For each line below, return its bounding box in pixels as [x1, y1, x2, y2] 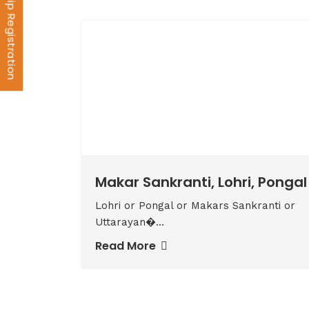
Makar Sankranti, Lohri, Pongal [95, 172, 307, 192]
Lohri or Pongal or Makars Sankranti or [95, 199, 295, 212]
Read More [95, 238, 159, 254]
